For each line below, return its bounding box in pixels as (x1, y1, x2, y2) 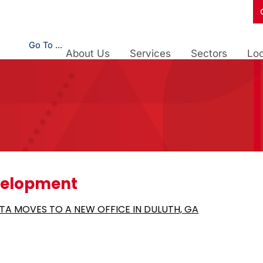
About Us (66, 48, 110, 59)
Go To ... (29, 40, 62, 50)
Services (130, 48, 171, 59)
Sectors (191, 48, 227, 59)
